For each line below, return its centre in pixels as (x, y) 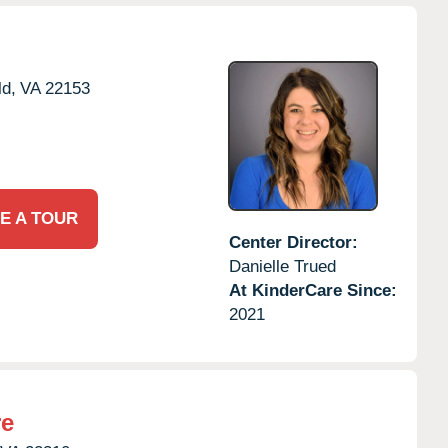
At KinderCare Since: (312, 290)
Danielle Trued (282, 266)
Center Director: (293, 242)
